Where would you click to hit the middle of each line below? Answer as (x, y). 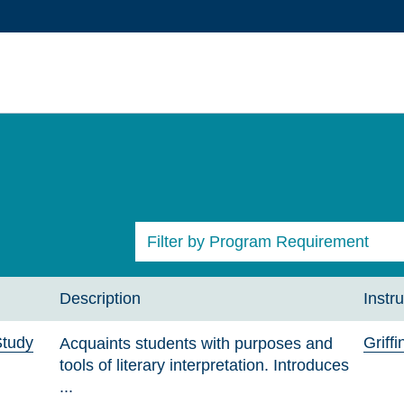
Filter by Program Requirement (258, 241)
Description (101, 298)
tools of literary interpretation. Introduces (205, 364)
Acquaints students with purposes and (197, 343)
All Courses (189, 280)
